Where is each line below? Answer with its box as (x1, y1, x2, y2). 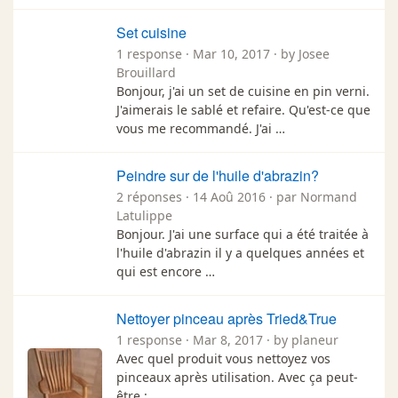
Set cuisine (116, 21, 187, 43)
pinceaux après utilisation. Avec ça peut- (116, 368, 358, 386)
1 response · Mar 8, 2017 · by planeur (116, 330, 338, 348)
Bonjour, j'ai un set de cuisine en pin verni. (116, 82, 370, 99)
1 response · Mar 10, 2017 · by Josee (116, 44, 330, 62)
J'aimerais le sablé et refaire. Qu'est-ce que (116, 100, 370, 118)
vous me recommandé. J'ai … (116, 119, 285, 137)
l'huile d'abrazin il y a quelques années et (116, 243, 364, 261)
